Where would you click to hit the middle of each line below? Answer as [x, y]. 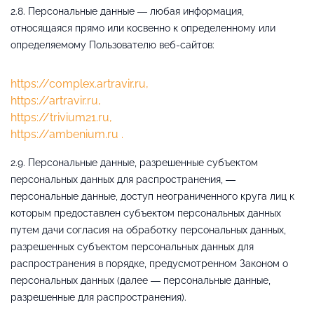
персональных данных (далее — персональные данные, [141, 280]
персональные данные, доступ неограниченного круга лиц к [152, 196]
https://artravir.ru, [56, 100]
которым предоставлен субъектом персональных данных [146, 213]
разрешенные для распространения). [98, 297]
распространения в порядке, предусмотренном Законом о [149, 263]
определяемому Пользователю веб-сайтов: [112, 45]
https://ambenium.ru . [67, 134]
